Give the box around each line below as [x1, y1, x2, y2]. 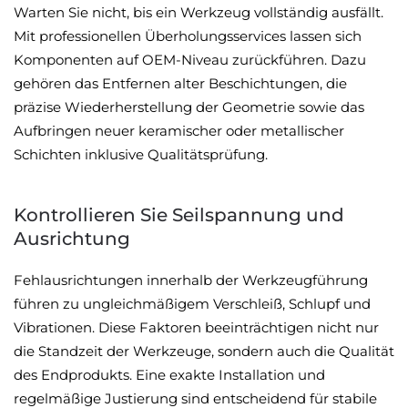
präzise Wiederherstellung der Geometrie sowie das [14, 98, 364, 116]
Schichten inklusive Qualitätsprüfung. [14, 146, 268, 163]
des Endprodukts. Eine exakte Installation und [14, 366, 325, 383]
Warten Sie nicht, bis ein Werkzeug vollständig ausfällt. [14, 4, 383, 21]
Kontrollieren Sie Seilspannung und [14, 204, 344, 226]
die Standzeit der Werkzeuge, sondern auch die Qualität [14, 342, 394, 360]
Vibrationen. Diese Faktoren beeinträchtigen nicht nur [14, 319, 379, 336]
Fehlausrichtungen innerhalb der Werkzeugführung [14, 271, 368, 289]
